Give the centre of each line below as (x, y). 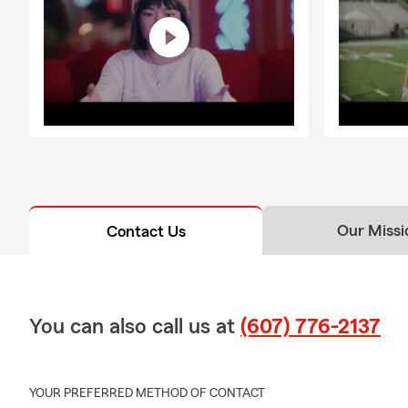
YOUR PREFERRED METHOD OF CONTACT (147, 394)
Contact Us (146, 232)
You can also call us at (135, 327)
